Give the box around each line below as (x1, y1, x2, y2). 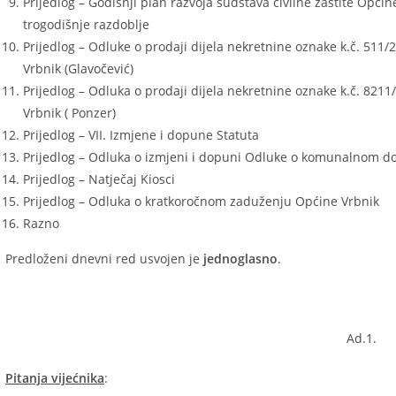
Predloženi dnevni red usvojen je (5, 250, 203, 267)
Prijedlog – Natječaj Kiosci (23, 171, 175, 187)
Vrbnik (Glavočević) (23, 60, 133, 77)
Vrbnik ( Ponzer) (23, 104, 116, 121)
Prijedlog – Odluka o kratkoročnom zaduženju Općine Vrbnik (23, 193, 379, 209)
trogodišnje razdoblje (23, 16, 149, 33)
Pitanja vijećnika (5, 369, 104, 386)
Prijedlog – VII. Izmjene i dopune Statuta (23, 126, 259, 143)
